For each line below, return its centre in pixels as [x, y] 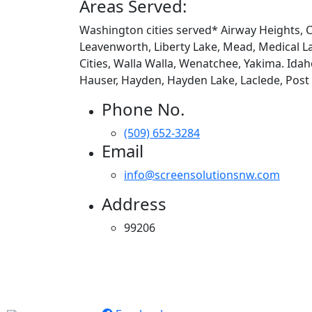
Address [134, 203]
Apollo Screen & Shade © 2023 [159, 297]
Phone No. [143, 109]
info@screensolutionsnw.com [202, 174]
